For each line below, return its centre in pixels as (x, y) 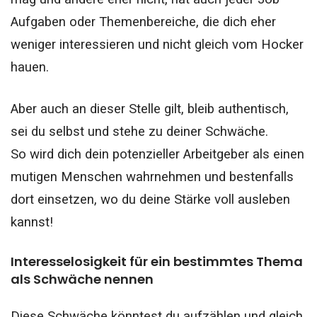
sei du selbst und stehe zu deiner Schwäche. (139, 132)
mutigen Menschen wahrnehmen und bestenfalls (152, 177)
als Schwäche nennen (82, 279)
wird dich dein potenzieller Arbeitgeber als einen (165, 155)
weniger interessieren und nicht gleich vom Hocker (157, 44)
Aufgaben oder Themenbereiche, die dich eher (143, 22)
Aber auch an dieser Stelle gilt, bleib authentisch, (150, 109)
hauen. (30, 67)
